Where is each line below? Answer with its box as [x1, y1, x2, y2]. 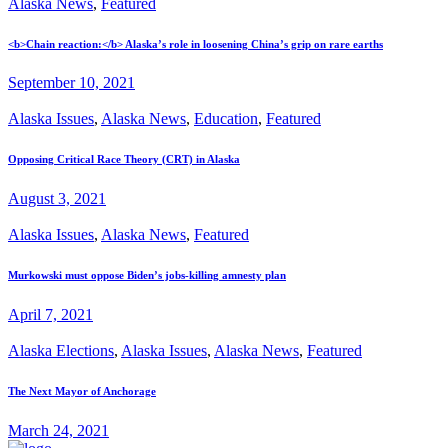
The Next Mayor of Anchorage [8, 385, 156, 398]
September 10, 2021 [8, 74, 135, 92]
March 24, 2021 [8, 422, 109, 440]
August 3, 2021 [8, 190, 106, 208]
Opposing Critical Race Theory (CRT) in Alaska [8, 153, 240, 166]
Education [194, 110, 258, 128]
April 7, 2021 [8, 306, 93, 324]
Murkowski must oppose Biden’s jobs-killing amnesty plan [8, 269, 286, 282]
